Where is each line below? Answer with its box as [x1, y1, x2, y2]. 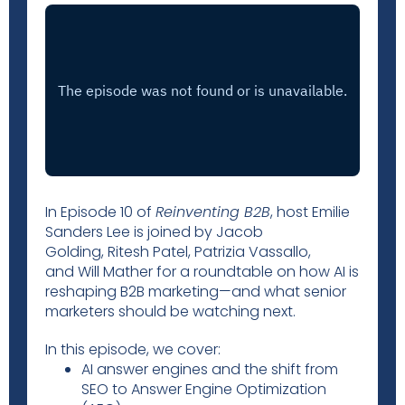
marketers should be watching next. [45, 301, 296, 322]
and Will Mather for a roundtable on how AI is [45, 261, 359, 282]
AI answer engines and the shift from [81, 359, 338, 380]
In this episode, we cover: [45, 339, 221, 360]
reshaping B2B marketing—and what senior [45, 281, 346, 302]
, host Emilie [270, 202, 350, 222]
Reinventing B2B [155, 202, 270, 222]
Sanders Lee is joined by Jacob [45, 221, 263, 242]
